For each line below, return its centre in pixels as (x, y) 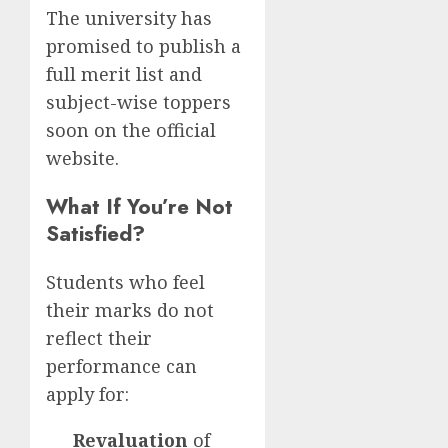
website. (82, 158)
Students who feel (125, 282)
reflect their (99, 338)
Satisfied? (95, 234)
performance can (121, 366)
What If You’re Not (139, 207)
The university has (129, 18)
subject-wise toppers (138, 102)
